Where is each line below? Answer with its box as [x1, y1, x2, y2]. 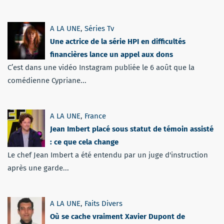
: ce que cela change [50, 137, 118, 146]
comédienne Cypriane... [7, 75, 86, 85]
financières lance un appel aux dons [50, 49, 173, 59]
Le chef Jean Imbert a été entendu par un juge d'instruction [7, 150, 208, 159]
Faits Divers [84, 198, 122, 208]
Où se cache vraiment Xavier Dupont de [50, 211, 185, 221]
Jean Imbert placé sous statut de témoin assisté [50, 124, 213, 133]
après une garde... [7, 163, 69, 172]
